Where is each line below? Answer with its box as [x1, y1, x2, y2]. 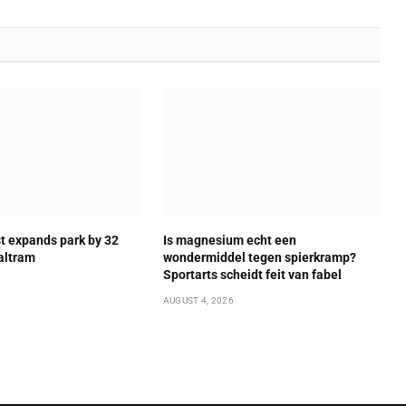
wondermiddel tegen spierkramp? [162, 249, 356, 265]
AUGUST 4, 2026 [162, 295, 234, 305]
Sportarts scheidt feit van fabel [162, 266, 342, 282]
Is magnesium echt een [162, 232, 296, 247]
